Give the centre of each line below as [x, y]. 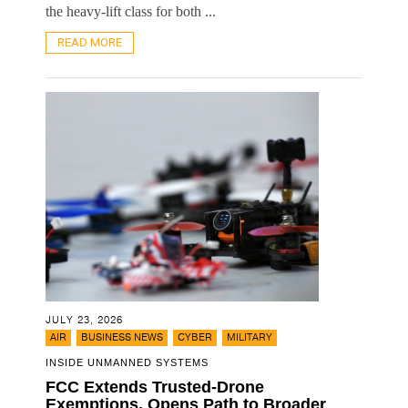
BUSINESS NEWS [122, 337]
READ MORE [90, 42]
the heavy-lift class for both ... [131, 11]
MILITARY [250, 337]
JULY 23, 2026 [84, 320]
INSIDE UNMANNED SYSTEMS [127, 362]
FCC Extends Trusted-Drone [155, 387]
